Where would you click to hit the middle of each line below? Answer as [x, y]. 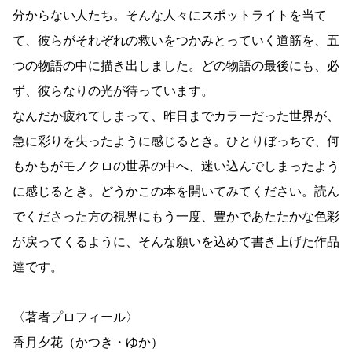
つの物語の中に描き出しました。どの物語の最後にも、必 [176, 66]
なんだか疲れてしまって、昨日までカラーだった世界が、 [176, 117]
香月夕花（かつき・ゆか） [88, 343]
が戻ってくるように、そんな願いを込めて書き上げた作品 [176, 242]
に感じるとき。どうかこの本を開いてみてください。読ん [176, 192]
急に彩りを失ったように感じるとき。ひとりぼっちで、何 [176, 142]
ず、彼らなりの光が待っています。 [113, 92]
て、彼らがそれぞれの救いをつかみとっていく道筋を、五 [176, 41]
